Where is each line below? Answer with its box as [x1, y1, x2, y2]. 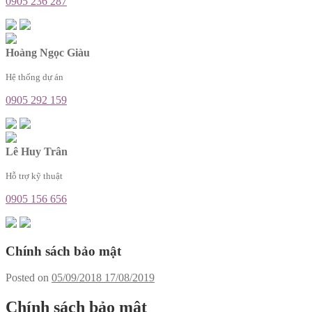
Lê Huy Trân [6, 145, 68, 157]
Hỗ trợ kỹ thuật [6, 170, 63, 181]
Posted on [6, 272, 52, 284]
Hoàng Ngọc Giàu [6, 46, 90, 58]
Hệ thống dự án [6, 71, 63, 82]
